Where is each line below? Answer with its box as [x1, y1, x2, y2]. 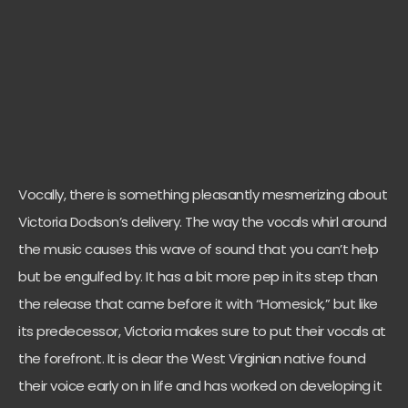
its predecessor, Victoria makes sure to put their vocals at [18, 321, 386, 342]
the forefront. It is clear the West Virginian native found [18, 349, 365, 369]
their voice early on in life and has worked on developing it [18, 376, 382, 396]
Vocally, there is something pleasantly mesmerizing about [18, 185, 387, 205]
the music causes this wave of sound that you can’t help [18, 240, 379, 260]
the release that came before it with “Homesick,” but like [18, 294, 378, 314]
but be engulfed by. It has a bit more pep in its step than [18, 267, 377, 287]
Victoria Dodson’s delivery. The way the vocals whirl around [18, 212, 387, 232]
